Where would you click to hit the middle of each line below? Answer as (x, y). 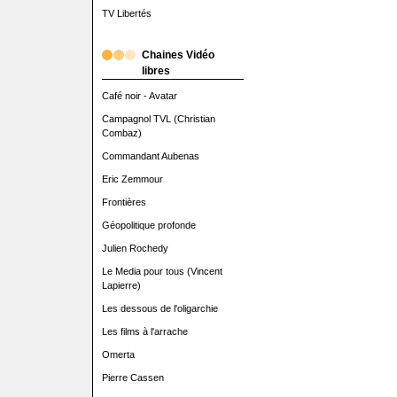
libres (156, 71)
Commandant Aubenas (150, 156)
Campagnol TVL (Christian (158, 119)
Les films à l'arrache (144, 331)
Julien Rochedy (135, 248)
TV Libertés (126, 13)
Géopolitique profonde (148, 225)
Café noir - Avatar (139, 96)
